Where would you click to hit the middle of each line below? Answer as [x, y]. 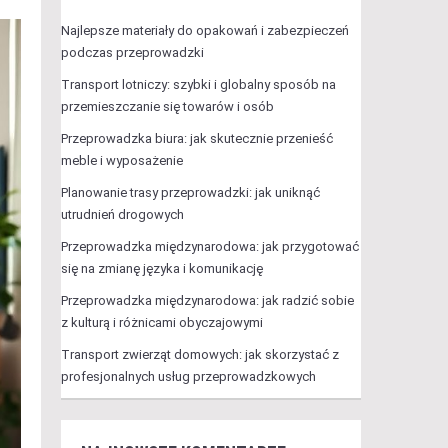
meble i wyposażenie [121, 160]
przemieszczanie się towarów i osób [167, 106]
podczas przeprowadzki [132, 52]
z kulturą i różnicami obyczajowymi [161, 322]
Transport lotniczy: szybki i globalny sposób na [198, 84]
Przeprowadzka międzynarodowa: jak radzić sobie [207, 300]
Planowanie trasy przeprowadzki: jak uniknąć [190, 192]
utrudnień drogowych [122, 214]
